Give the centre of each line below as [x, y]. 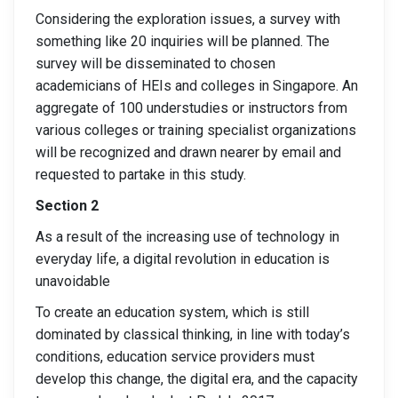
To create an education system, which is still [172, 312]
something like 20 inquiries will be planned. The [183, 41]
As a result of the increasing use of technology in [187, 237]
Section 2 [67, 206]
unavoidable [73, 281]
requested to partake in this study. [141, 175]
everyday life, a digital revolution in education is [183, 259]
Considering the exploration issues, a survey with [188, 19]
